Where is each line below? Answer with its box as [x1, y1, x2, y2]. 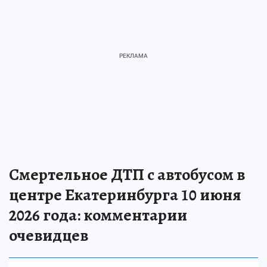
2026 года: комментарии [9, 204, 187, 227]
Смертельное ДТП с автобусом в [9, 163, 245, 187]
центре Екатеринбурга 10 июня [9, 184, 241, 207]
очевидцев [9, 224, 88, 247]
